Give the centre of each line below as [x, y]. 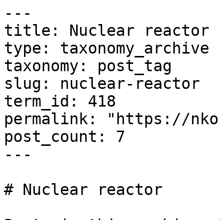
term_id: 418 [60, 101]
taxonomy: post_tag [88, 66]
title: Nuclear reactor [107, 30]
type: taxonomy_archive [107, 48]
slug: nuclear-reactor [102, 83]
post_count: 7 [65, 137]
